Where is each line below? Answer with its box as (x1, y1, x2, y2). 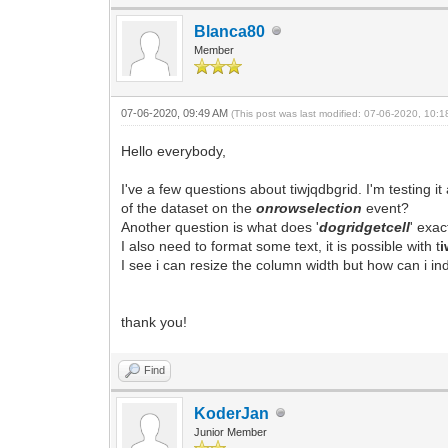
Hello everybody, (121, 142, 227, 159)
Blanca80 (194, 22, 266, 40)
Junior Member (194, 425, 268, 438)
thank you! (121, 313, 188, 330)
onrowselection (256, 199, 363, 216)
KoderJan (194, 404, 270, 422)
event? (362, 199, 410, 216)
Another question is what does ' (121, 218, 320, 235)
